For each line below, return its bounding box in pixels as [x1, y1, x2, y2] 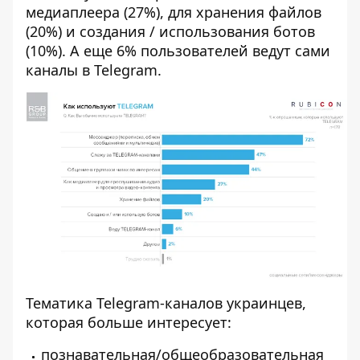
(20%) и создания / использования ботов [26, 21, 315, 41]
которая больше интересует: [26, 312, 231, 332]
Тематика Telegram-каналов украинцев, [26, 292, 306, 313]
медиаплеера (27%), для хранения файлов [26, 2, 321, 22]
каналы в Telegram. [26, 59, 162, 80]
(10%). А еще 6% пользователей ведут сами [26, 40, 330, 60]
